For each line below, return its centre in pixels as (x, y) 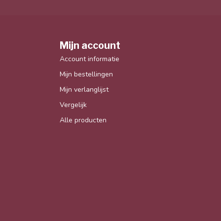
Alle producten (83, 120)
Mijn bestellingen (86, 74)
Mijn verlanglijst (84, 89)
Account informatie (90, 59)
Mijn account (90, 45)
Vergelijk (73, 105)
